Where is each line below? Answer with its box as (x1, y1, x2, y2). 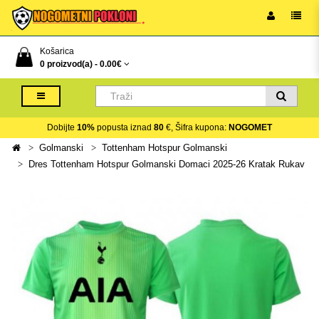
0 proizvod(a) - (40, 59, 100, 69)
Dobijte (47, 122, 77, 132)
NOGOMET (229, 122, 272, 132)
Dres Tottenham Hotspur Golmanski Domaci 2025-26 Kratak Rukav (28, 159, 305, 169)
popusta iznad (95, 122, 154, 132)
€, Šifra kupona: (164, 122, 229, 132)
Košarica (40, 46, 74, 56)
